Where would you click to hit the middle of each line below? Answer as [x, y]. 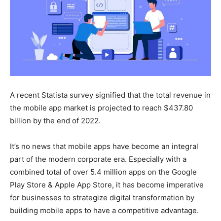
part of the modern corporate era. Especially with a [98, 159]
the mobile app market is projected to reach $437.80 [101, 108]
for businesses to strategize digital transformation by [102, 197]
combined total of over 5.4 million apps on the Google [103, 172]
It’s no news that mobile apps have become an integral [104, 146]
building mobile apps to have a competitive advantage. [104, 210]
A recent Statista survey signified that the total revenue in [110, 95]
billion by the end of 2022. [55, 120]
